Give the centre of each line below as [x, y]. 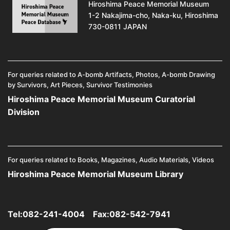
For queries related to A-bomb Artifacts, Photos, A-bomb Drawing [111, 74]
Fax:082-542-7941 [128, 214]
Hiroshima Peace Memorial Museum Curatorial [101, 99]
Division [24, 112]
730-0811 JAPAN [117, 26]
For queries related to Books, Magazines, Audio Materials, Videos [111, 159]
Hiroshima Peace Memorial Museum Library [95, 174]
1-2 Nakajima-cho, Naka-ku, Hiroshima [153, 15]
